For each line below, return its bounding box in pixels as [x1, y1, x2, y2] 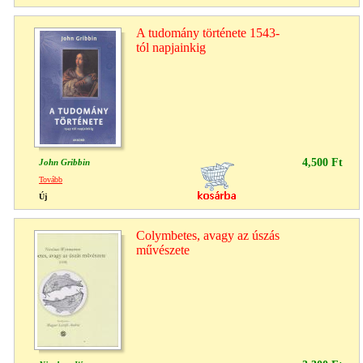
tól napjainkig [136, 40, 206, 54]
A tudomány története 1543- [136, 25, 280, 40]
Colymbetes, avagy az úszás [136, 228, 280, 242]
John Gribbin [39, 156, 90, 167]
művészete [136, 242, 190, 257]
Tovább [39, 174, 62, 184]
